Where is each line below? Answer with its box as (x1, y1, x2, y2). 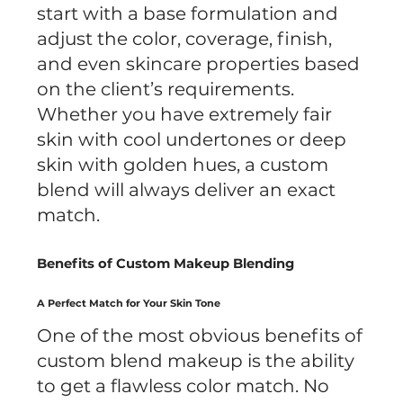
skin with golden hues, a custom (37, 153, 329, 175)
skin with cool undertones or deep (37, 128, 347, 150)
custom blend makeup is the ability (37, 349, 355, 372)
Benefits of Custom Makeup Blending (37, 255, 295, 272)
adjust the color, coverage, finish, (37, 27, 333, 49)
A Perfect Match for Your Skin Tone (37, 296, 221, 309)
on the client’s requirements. (37, 77, 295, 100)
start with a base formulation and (37, 2, 339, 24)
